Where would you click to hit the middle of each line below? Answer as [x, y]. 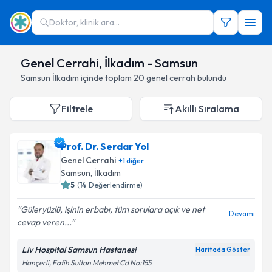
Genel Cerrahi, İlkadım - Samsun [109, 63]
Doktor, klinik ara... [84, 22]
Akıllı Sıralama [207, 109]
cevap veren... [44, 222]
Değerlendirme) [116, 185]
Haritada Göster [223, 250]
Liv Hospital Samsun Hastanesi [79, 250]
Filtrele [77, 109]
